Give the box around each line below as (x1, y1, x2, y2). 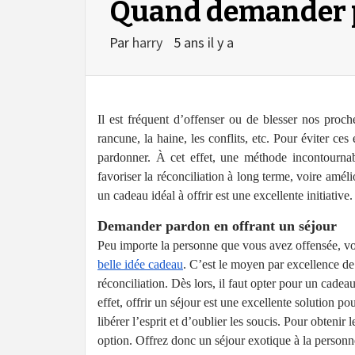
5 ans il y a (174, 33, 234, 52)
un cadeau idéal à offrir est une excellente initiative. (97, 189, 353, 203)
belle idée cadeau (97, 258, 183, 272)
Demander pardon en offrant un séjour (97, 218, 337, 235)
